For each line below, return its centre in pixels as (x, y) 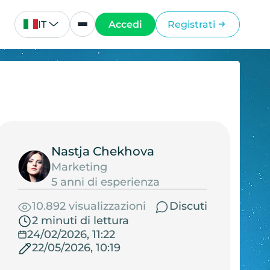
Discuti (188, 206)
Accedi (126, 24)
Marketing (79, 167)
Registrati (191, 24)
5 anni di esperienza (105, 182)
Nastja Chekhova (102, 151)
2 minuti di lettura (80, 221)
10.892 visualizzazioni (89, 206)
